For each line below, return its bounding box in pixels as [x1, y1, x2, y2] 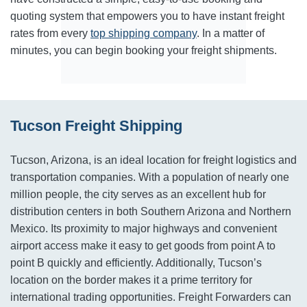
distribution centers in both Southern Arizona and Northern [10, 206, 291, 217]
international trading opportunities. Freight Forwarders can [10, 291, 291, 303]
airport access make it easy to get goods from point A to [10, 240, 275, 251]
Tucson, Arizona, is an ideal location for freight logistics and [10, 154, 297, 166]
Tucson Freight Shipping [10, 117, 182, 134]
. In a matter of [197, 27, 265, 39]
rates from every [10, 27, 90, 39]
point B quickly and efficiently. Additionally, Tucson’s [10, 257, 262, 269]
